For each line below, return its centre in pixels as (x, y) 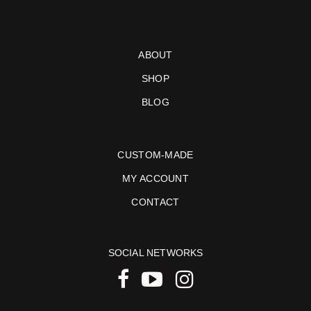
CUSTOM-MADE (155, 155)
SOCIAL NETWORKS (155, 253)
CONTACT (155, 202)
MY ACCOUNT (155, 179)
